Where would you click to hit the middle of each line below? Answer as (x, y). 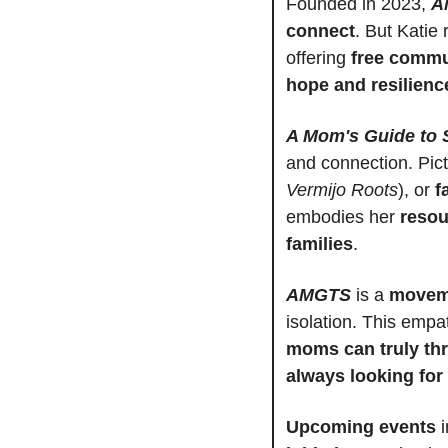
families (319, 243)
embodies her (343, 216)
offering (318, 57)
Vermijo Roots (342, 189)
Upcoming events (361, 426)
